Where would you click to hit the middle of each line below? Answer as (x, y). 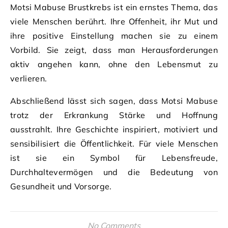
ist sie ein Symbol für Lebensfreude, (114, 158)
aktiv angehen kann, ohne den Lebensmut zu (114, 64)
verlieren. (29, 78)
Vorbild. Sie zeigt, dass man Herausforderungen (114, 50)
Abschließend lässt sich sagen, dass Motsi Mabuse (114, 101)
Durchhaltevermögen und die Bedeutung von (114, 172)
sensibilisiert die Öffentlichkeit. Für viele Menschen (114, 143)
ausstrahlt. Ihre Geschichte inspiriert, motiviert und (114, 129)
